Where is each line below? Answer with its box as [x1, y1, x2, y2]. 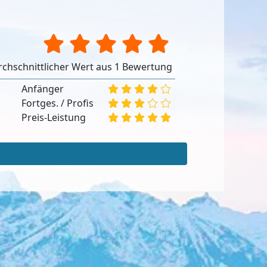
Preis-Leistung [21, 110, 86, 124]
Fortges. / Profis [21, 96, 94, 110]
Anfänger [21, 82, 64, 95]
